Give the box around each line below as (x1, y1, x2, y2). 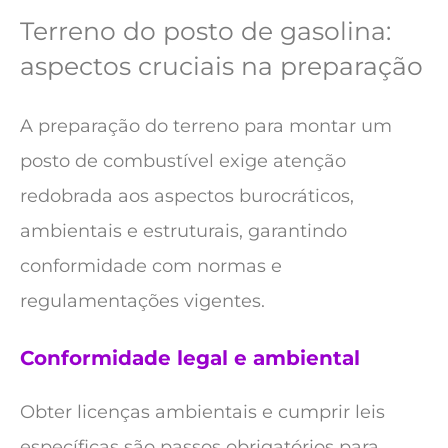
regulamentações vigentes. (20, 290, 265, 313)
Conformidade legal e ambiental (20, 344, 360, 370)
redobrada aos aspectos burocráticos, (20, 185, 354, 208)
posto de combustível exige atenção (20, 150, 346, 173)
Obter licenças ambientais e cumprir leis (20, 400, 385, 423)
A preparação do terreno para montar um (20, 115, 392, 138)
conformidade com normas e (20, 255, 282, 278)
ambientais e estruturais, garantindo (20, 220, 347, 243)
